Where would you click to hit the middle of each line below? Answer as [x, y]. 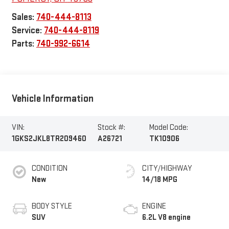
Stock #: [111, 128]
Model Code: [169, 128]
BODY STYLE [52, 206]
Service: [28, 30]
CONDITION [49, 168]
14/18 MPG [160, 179]
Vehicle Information [52, 99]
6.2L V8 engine [166, 217]
